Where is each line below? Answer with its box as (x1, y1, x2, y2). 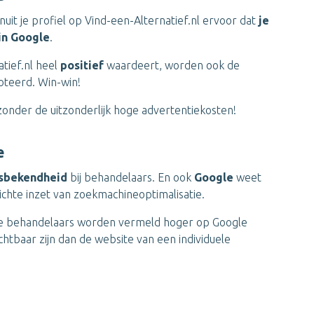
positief (60, 59, 107, 71)
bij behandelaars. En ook (70, 171, 194, 184)
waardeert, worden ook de (107, 59, 240, 71)
